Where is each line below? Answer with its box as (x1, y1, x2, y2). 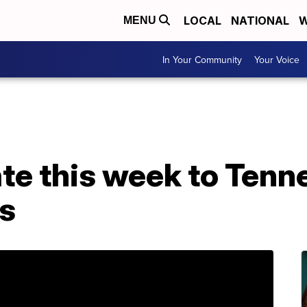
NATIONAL (231, 14, 289, 27)
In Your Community (162, 52, 242, 66)
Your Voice (254, 52, 299, 66)
